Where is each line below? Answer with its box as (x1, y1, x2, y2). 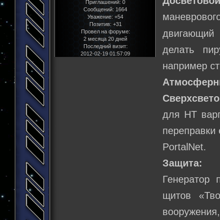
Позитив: (89, 21, 111, 27)
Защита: (163, 157, 206, 168)
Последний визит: (83, 43, 128, 49)
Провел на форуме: (81, 28, 130, 34)
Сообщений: (83, 6, 114, 12)
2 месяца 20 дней (83, 35, 127, 42)
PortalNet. (163, 141, 207, 152)
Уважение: (87, 13, 113, 20)
